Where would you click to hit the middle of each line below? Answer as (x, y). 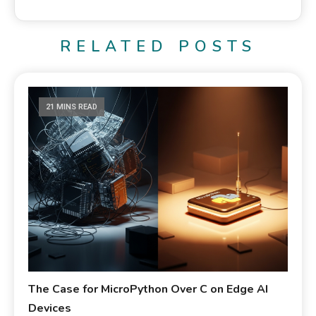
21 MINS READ (72, 107)
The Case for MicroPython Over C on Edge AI (148, 289)
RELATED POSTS (158, 46)
